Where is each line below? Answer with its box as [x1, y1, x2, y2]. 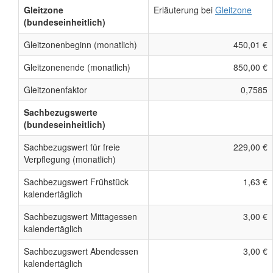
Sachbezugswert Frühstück [24, 175, 129, 188]
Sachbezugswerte [24, 106, 97, 119]
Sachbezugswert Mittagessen [24, 210, 137, 223]
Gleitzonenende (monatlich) [24, 61, 130, 74]
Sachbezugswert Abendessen [24, 245, 138, 258]
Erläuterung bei [154, 4, 215, 16]
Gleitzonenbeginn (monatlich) [24, 38, 137, 51]
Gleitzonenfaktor [24, 83, 87, 96]
